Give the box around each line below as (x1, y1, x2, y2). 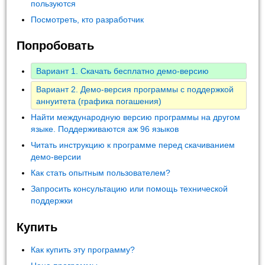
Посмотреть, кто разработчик (31, 15, 144, 25)
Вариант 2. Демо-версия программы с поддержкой (36, 84, 234, 94)
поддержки (31, 196, 73, 206)
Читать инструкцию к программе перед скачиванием (31, 140, 235, 150)
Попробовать (17, 39, 95, 53)
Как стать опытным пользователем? (31, 168, 171, 178)
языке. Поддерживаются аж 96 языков (31, 124, 179, 134)
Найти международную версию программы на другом (31, 112, 241, 122)
